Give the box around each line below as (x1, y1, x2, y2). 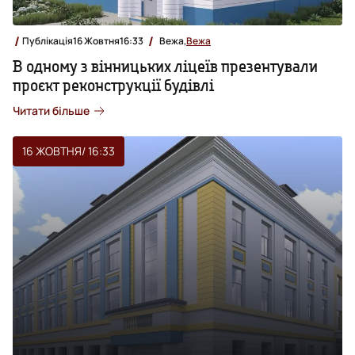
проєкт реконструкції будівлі (13, 74, 214, 95)
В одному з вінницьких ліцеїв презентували (13, 55, 318, 76)
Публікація (22, 33, 73, 48)
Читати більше (13, 102, 90, 118)
